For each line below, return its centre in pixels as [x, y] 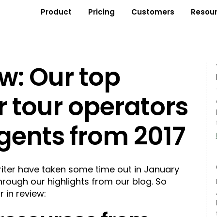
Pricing [101, 12]
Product [56, 12]
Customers [153, 12]
